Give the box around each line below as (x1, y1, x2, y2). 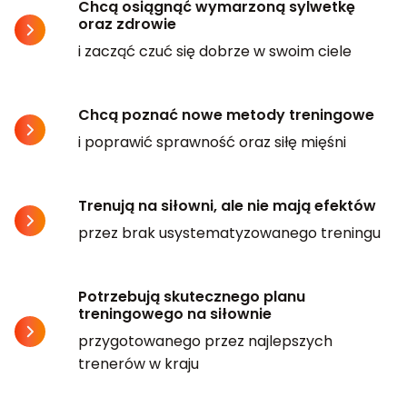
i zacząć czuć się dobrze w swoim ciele (78, 40, 352, 62)
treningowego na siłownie (78, 303, 272, 324)
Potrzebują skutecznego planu (78, 285, 305, 307)
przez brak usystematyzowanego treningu (78, 222, 381, 243)
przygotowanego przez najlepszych (78, 330, 333, 352)
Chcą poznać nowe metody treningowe (78, 104, 374, 125)
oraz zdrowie (78, 13, 176, 35)
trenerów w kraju (78, 352, 199, 374)
